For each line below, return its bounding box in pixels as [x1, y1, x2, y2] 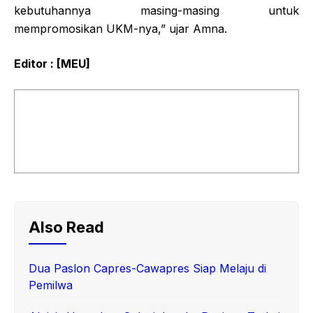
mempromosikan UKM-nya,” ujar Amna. [14, 21, 227, 36]
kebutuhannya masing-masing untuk [14, 3, 299, 17]
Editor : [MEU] [14, 56, 90, 71]
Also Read [29, 217, 104, 236]
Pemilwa [29, 277, 73, 292]
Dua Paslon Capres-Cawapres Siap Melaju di [29, 261, 266, 275]
